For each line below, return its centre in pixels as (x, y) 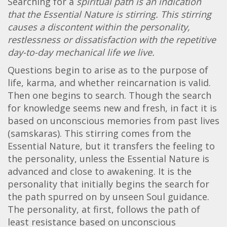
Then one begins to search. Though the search (109, 95)
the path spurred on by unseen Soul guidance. (108, 196)
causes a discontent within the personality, (99, 27)
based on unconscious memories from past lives (113, 120)
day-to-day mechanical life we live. (81, 52)
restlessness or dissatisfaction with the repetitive (112, 39)
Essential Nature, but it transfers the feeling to (111, 146)
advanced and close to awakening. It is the (100, 171)
